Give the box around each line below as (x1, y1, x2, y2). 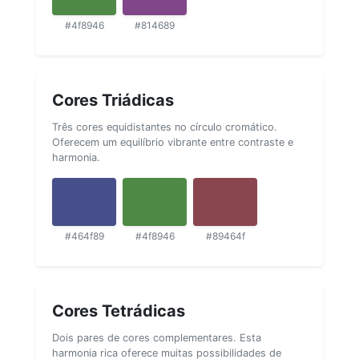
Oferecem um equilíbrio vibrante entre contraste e (52, 135, 293, 148)
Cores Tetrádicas (52, 301, 185, 321)
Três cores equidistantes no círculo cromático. (52, 120, 277, 133)
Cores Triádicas (52, 90, 174, 110)
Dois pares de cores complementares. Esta (52, 331, 261, 344)
